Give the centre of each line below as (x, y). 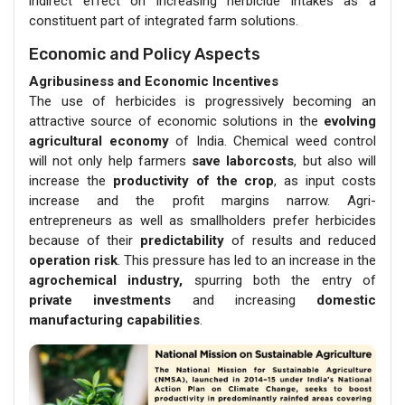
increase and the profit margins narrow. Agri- (202, 201)
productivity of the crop (193, 181)
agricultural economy (99, 141)
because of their (85, 240)
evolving (350, 121)
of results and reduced (301, 240)
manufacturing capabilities (114, 320)
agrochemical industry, (106, 280)
